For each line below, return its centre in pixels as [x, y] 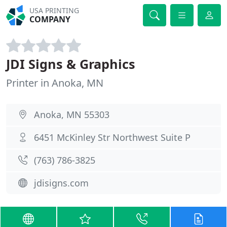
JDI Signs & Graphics [71, 64]
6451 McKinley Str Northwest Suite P [112, 137]
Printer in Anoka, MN [55, 83]
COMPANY [50, 19]
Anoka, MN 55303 [72, 115]
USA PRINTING [54, 10]
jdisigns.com [61, 183]
